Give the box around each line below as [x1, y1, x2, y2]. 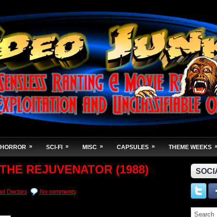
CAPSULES [117, 144, 149, 151]
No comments [39, 188, 76, 195]
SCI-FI [46, 144, 62, 151]
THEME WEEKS [169, 144, 212, 151]
